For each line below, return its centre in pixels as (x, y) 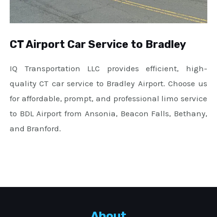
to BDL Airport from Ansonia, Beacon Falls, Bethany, (108, 113)
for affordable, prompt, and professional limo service (108, 98)
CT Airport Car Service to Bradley (98, 44)
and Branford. (35, 128)
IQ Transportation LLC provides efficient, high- (108, 68)
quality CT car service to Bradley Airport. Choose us (108, 83)
